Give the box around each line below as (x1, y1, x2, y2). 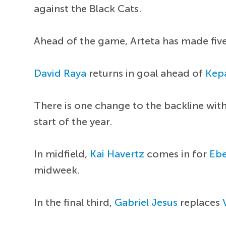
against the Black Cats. (34, 2, 142, 15)
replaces (178, 196, 223, 208)
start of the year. (34, 115, 113, 128)
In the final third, (34, 196, 115, 208)
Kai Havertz (90, 147, 145, 160)
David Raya (34, 67, 87, 79)
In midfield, (34, 147, 90, 160)
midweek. (34, 163, 81, 176)
